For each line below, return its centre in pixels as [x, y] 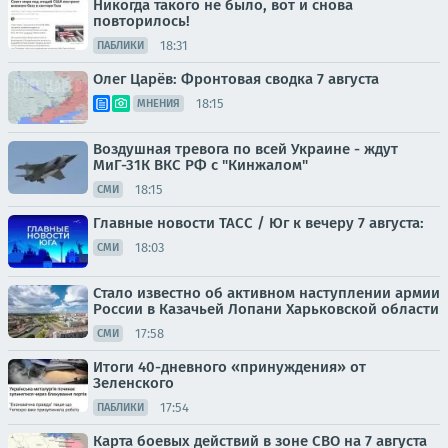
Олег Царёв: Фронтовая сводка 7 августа [236, 79]
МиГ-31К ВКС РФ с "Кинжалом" [200, 165]
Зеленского [133, 383]
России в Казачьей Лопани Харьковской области [266, 309]
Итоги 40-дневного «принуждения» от [229, 367]
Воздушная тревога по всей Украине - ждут [245, 149]
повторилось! [141, 21]
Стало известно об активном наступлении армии [266, 293]
